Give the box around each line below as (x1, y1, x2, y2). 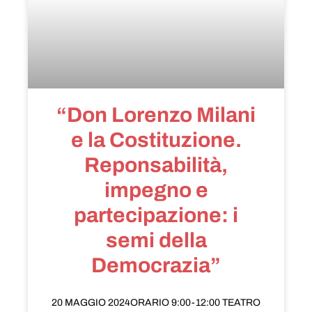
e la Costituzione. (70, 129, 242, 152)
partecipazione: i (74, 204, 238, 227)
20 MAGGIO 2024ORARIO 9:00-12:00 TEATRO (52, 297, 260, 309)
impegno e (104, 179, 208, 202)
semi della (105, 229, 207, 252)
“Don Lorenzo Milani (56, 104, 256, 127)
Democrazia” (91, 254, 221, 277)
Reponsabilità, (84, 154, 228, 177)
